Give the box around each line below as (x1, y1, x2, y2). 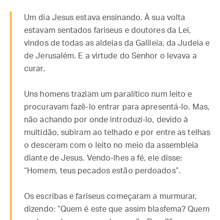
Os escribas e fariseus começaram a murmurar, (24, 192, 197, 200)
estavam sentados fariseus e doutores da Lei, (24, 27, 192, 34)
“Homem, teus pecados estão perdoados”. (24, 167, 181, 175)
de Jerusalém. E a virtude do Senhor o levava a (24, 52, 197, 60)
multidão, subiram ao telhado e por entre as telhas (24, 129, 211, 137)
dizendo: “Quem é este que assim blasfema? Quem (24, 205, 210, 213)
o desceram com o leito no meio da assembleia (24, 141, 199, 149)
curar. (24, 65, 45, 73)
